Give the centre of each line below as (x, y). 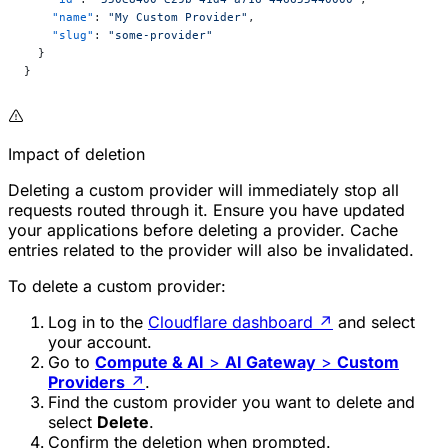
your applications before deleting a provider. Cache (203, 229)
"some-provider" (160, 34)
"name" (59, 16)
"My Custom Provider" (178, 16)
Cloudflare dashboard (230, 321)
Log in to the (98, 321)
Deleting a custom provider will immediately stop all (203, 189)
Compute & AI (149, 361)
